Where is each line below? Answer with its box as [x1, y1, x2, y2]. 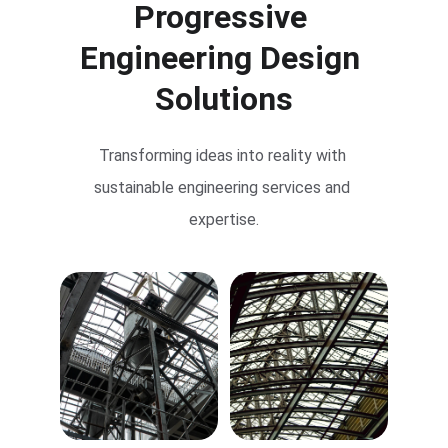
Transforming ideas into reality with [98, 146, 350, 165]
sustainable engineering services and [94, 178, 354, 197]
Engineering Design [80, 39, 368, 77]
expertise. [189, 210, 259, 229]
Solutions [155, 80, 293, 118]
